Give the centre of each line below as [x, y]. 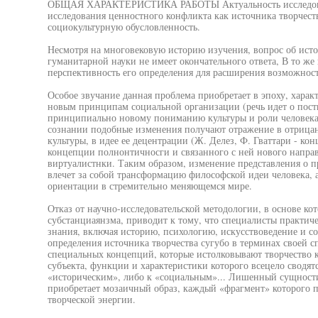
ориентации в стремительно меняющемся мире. [149, 186]
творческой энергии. [91, 299]
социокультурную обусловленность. [124, 27]
